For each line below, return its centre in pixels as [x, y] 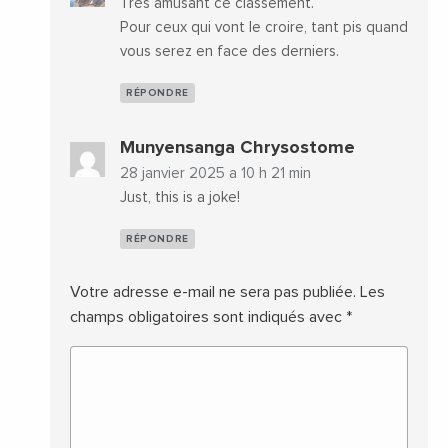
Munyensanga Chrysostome [237, 147]
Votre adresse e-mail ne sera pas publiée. [213, 291]
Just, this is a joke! [180, 197]
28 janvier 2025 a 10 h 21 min [215, 173]
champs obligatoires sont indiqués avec [208, 316]
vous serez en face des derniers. [229, 51]
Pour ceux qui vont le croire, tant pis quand [264, 27]
